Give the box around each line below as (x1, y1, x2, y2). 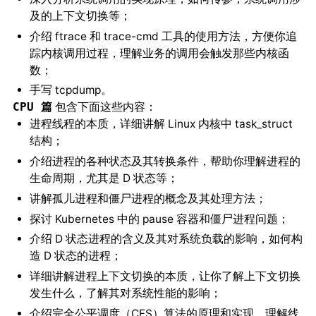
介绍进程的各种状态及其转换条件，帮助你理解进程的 (29, 154, 300, 169)
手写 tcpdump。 (29, 83, 112, 97)
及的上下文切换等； (29, 8, 131, 23)
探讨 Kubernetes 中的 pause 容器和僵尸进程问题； (29, 212, 289, 226)
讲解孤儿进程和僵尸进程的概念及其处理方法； (29, 191, 267, 205)
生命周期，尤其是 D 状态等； (29, 171, 178, 186)
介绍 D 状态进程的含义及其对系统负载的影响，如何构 (29, 232, 303, 246)
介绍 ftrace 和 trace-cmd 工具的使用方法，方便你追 (29, 29, 297, 43)
